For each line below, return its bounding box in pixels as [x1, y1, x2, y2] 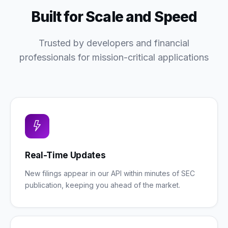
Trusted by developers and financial [39, 38, 189, 48]
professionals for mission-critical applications [19, 52, 209, 63]
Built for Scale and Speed [31, 8, 197, 25]
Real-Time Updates [25, 150, 106, 160]
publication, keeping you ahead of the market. [25, 181, 180, 189]
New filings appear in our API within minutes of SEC [25, 169, 195, 178]
